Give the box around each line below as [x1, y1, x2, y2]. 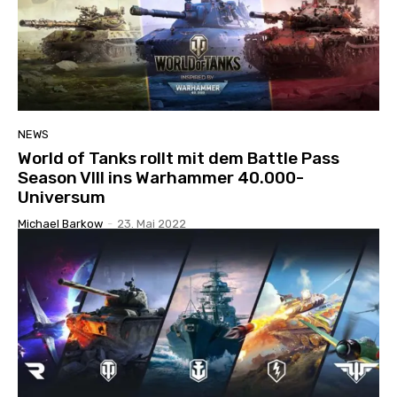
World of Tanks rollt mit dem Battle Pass [18, 147, 339, 168]
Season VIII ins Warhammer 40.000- [18, 167, 304, 188]
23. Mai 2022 [117, 216, 186, 230]
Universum [18, 186, 105, 207]
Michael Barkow [18, 216, 103, 230]
